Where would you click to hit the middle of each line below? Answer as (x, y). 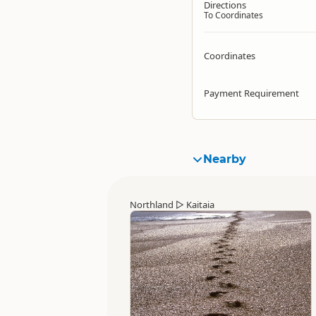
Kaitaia (200, 204)
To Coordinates (233, 15)
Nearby (225, 159)
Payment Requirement (251, 93)
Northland (152, 204)
